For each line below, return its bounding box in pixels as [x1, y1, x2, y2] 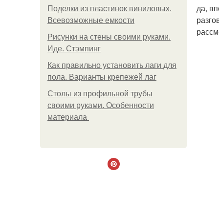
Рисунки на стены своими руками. [47, 33, 171, 41]
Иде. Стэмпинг [47, 44, 101, 53]
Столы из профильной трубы [47, 89, 153, 98]
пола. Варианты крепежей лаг [47, 73, 156, 81]
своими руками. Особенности [47, 101, 154, 109]
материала [47, 113, 89, 121]
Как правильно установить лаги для [47, 61, 176, 69]
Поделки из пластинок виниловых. [47, 4, 172, 13]
